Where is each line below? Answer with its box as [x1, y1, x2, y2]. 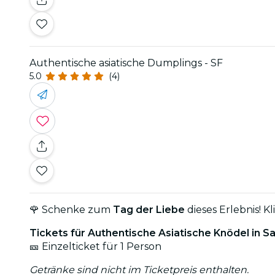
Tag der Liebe [113, 203, 185, 215]
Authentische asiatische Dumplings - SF [29, 56, 223, 69]
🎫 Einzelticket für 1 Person [29, 240, 161, 252]
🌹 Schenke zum [29, 203, 113, 215]
